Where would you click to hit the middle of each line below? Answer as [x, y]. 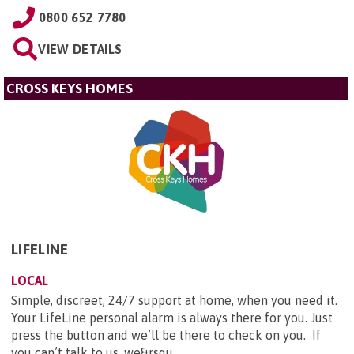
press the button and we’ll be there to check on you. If [166, 335]
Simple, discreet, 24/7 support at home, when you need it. [174, 301]
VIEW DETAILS [80, 49]
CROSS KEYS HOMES [70, 89]
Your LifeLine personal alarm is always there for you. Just [172, 318]
